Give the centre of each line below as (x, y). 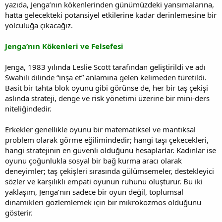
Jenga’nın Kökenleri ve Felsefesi (64, 46)
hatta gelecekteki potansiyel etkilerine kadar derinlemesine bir (111, 15)
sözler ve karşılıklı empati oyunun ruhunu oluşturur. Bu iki (104, 181)
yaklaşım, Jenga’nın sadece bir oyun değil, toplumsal (94, 192)
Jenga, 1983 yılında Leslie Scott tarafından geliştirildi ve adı (105, 67)
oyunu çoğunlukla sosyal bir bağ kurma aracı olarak (93, 160)
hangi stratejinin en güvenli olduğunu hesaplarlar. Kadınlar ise (111, 150)
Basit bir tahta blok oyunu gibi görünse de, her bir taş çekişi (107, 87)
